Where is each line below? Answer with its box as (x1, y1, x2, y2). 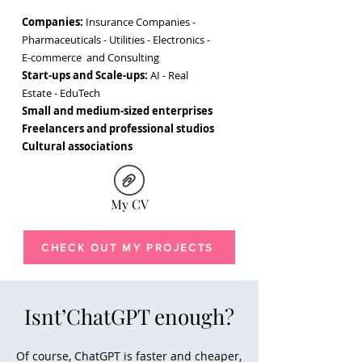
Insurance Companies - (86, 15, 196, 29)
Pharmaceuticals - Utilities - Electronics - (22, 32, 210, 47)
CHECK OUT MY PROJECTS (41, 241, 214, 254)
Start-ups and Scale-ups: (22, 68, 150, 82)
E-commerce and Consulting (22, 50, 159, 65)
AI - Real (150, 68, 188, 82)
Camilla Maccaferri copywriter (79, 219, 179, 228)
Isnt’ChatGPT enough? (23, 302, 234, 330)
